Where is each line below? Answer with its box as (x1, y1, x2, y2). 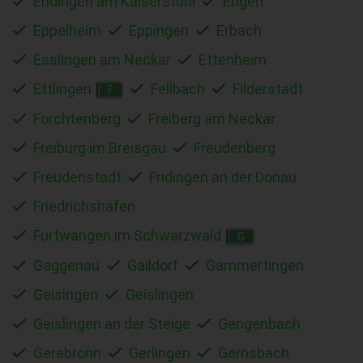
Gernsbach (218, 344, 289, 361)
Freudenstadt (33, 168, 122, 186)
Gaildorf (127, 256, 178, 274)
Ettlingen (33, 79, 92, 97)
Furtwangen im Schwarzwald (33, 226, 221, 244)
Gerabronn (33, 344, 101, 361)
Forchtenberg (33, 109, 121, 127)
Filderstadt (233, 79, 303, 97)
